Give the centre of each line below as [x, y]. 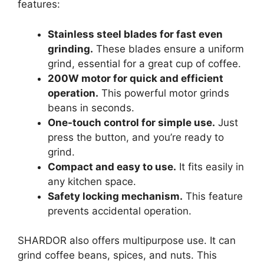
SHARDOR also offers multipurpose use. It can [127, 241]
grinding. [70, 49]
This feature [213, 196]
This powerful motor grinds [164, 93]
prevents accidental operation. [120, 211]
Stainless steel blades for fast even [135, 34]
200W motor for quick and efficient [136, 78]
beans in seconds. [91, 108]
